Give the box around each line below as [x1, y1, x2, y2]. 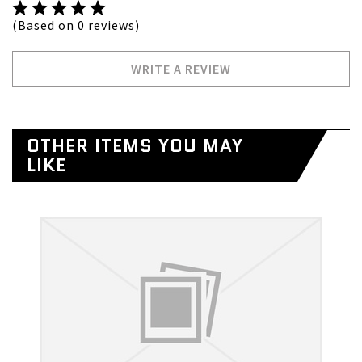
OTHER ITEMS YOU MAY [27, 133, 243, 159]
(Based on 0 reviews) [12, 17, 140, 34]
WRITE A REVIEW [131, 61, 231, 78]
